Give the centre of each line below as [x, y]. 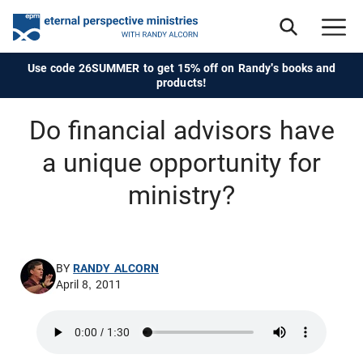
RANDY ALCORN [116, 268]
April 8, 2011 [89, 285]
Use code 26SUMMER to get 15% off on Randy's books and [181, 68]
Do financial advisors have [181, 130]
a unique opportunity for [181, 163]
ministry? [181, 195]
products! [181, 83]
